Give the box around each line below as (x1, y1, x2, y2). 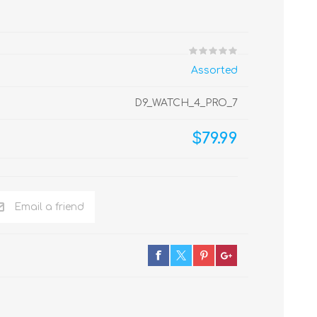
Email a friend (14, 202, 85, 212)
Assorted (191, 65, 238, 76)
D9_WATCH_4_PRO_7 (134, 98, 238, 108)
